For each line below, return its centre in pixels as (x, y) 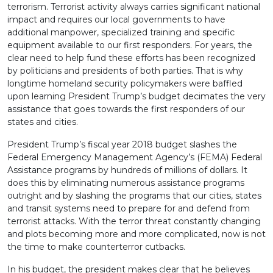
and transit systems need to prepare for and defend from (129, 208)
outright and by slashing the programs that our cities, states (134, 196)
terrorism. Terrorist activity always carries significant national (134, 7)
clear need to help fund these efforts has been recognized (131, 58)
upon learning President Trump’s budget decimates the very (136, 96)
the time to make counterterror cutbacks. (96, 247)
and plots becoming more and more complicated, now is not (136, 234)
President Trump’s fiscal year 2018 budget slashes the (122, 144)
